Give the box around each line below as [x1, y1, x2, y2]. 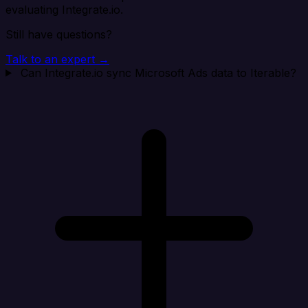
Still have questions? [5, 27, 112, 41]
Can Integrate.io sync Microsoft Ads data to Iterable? [20, 65, 296, 80]
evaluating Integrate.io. [5, 2, 123, 16]
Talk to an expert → [5, 52, 109, 66]
